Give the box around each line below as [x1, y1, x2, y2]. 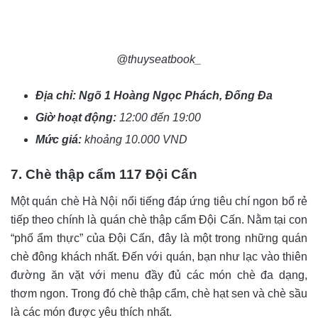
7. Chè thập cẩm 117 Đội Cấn [11, 166, 197, 182]
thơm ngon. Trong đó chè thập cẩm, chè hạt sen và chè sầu [11, 287, 307, 300]
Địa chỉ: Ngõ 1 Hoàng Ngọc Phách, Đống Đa [35, 89, 273, 102]
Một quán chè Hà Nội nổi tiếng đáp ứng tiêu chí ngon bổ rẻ [11, 194, 307, 207]
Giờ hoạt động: [35, 111, 119, 124]
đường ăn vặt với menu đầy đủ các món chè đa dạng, [11, 268, 307, 281]
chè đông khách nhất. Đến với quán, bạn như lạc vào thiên [11, 250, 307, 263]
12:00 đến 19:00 [119, 111, 201, 124]
